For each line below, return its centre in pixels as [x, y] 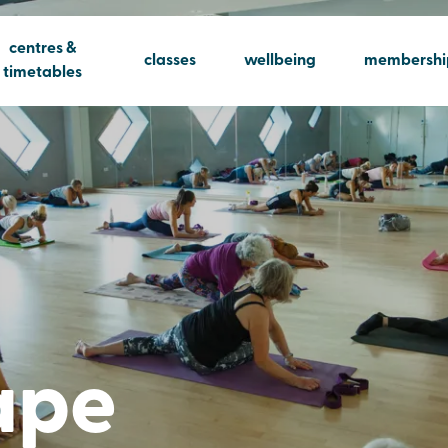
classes [169, 60]
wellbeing [279, 60]
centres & [42, 48]
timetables [43, 72]
